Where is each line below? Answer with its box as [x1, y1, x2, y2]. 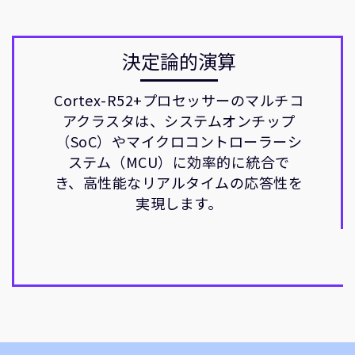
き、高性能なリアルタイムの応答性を [54, 172, 303, 193]
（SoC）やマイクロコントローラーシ [55, 131, 302, 151]
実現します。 [136, 193, 222, 213]
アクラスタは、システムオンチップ [62, 110, 296, 131]
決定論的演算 [121, 47, 236, 74]
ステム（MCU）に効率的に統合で [67, 151, 290, 172]
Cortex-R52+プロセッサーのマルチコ [54, 90, 303, 110]
